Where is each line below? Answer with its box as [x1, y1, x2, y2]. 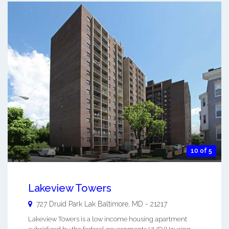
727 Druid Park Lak [36, 199, 96, 208]
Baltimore [98, 199, 128, 208]
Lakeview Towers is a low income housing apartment [28, 215, 187, 223]
